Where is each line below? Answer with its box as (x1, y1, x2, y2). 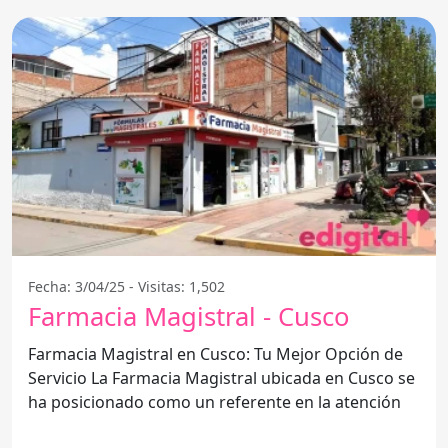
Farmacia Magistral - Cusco (28, 298, 349, 334)
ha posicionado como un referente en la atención (28, 390, 401, 413)
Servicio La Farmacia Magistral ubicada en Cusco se (28, 366, 91, 389)
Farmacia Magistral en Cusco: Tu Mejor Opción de (28, 342, 403, 365)
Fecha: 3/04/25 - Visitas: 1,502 (28, 276, 225, 296)
